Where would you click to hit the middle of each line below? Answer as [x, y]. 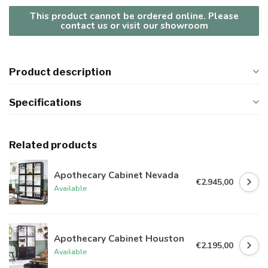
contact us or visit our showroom [134, 26]
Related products [53, 145]
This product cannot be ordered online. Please [134, 16]
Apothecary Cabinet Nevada [116, 175]
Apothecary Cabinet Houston [119, 239]
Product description [60, 72]
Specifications [45, 103]
